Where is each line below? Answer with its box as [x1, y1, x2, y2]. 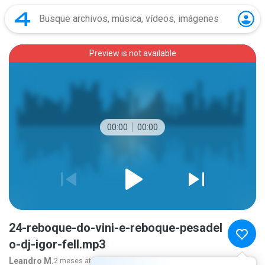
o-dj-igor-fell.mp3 [9, 237, 105, 251]
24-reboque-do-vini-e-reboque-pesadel [9, 221, 222, 235]
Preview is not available [89, 49, 176, 58]
